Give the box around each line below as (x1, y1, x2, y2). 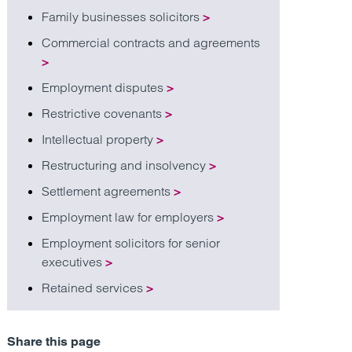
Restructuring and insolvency (42, 157, 210, 173)
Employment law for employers (42, 209, 218, 225)
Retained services (42, 280, 147, 295)
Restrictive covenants (42, 105, 166, 121)
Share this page (7, 334, 101, 349)
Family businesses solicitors (42, 9, 203, 24)
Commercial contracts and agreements (42, 35, 261, 50)
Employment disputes (42, 79, 167, 95)
